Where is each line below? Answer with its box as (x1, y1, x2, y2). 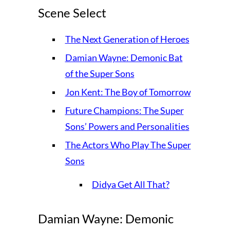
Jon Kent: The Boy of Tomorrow (65, 86, 191, 98)
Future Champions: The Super (65, 104, 184, 116)
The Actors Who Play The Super (65, 139, 191, 150)
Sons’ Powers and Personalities (65, 120, 189, 132)
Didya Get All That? (92, 178, 169, 190)
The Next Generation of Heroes (65, 33, 189, 45)
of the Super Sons (65, 67, 135, 79)
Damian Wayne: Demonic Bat (65, 51, 183, 63)
